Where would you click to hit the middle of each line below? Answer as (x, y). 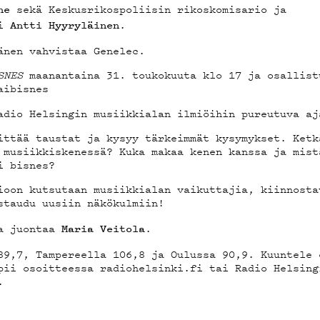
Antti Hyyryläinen (65, 25)
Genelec (116, 50)
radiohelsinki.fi (152, 267)
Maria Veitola (104, 228)
